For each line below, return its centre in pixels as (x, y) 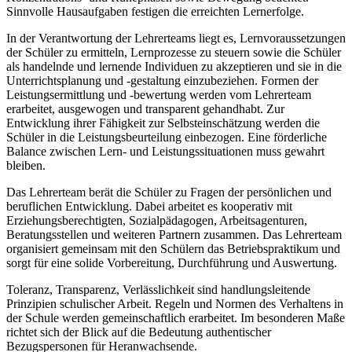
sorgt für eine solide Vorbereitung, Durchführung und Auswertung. (172, 263)
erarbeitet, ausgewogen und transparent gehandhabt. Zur (145, 109)
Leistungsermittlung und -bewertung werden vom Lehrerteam (159, 95)
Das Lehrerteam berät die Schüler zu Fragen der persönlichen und (169, 192)
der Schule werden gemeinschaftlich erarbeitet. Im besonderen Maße (176, 318)
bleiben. (26, 166)
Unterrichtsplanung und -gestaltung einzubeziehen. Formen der (162, 81)
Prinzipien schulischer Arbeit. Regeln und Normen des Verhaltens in (175, 304)
